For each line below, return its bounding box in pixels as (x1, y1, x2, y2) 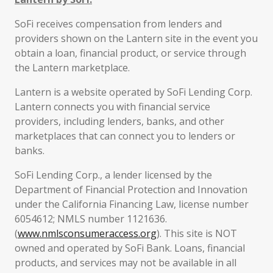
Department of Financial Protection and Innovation (15, 183, 247, 196)
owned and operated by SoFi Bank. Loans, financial (15, 241, 245, 255)
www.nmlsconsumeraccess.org (18, 227, 157, 240)
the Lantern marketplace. (15, 61, 130, 74)
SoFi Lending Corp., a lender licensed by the (15, 168, 212, 182)
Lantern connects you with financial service (15, 100, 210, 113)
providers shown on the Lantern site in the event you (15, 32, 258, 45)
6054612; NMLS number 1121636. (15, 212, 167, 225)
